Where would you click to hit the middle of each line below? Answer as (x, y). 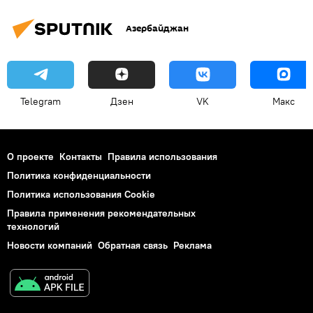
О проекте (30, 156)
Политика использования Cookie (81, 194)
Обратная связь (133, 245)
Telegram (41, 101)
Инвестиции (46, 7)
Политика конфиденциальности (79, 175)
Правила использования (162, 156)
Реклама (192, 245)
